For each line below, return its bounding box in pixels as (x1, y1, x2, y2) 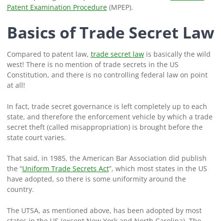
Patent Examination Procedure (6, 2, 107, 12)
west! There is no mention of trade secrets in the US (6, 60, 179, 70)
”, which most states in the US (109, 164, 207, 174)
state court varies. (6, 132, 68, 142)
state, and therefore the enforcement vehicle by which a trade (6, 111, 213, 121)
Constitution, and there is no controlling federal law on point (6, 70, 208, 80)
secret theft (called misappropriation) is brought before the (6, 122, 203, 132)
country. (6, 184, 34, 194)
